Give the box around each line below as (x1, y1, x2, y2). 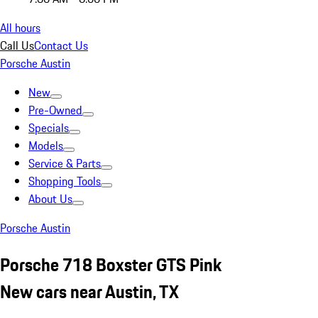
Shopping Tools (28, 172, 101, 190)
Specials (28, 119, 69, 136)
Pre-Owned (28, 102, 82, 119)
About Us (28, 190, 72, 207)
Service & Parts (28, 155, 101, 172)
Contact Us (34, 37, 88, 54)
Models (28, 137, 63, 154)
